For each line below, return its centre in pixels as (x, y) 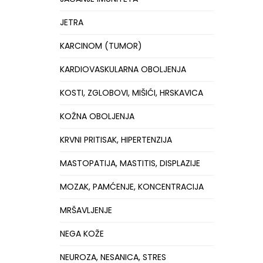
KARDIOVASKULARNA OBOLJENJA (123, 69)
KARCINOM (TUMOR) (101, 46)
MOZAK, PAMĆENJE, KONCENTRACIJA (132, 187)
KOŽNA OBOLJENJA (97, 116)
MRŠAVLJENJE (86, 210)
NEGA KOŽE (82, 234)
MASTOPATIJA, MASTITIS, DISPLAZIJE (130, 163)
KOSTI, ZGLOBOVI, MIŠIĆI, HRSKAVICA (131, 93)
